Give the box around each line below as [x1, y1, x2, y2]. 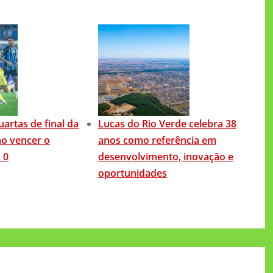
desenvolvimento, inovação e [97, 149, 233, 163]
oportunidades [97, 166, 167, 180]
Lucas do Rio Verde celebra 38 [97, 116, 236, 130]
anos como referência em [97, 133, 216, 147]
